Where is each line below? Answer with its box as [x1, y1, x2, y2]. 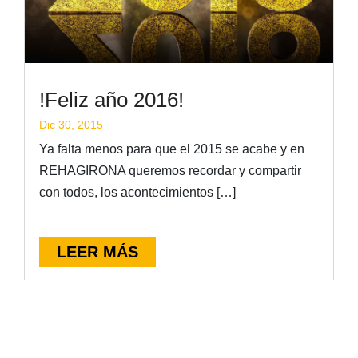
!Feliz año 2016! [39, 88, 185, 113]
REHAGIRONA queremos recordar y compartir [39, 164, 302, 178]
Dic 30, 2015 [39, 118, 104, 132]
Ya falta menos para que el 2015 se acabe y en [39, 142, 305, 157]
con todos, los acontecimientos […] [39, 185, 237, 200]
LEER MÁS [57, 243, 139, 261]
